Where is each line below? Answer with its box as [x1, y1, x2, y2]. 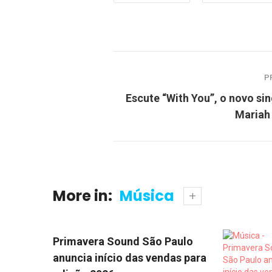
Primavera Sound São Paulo [53, 235, 193, 248]
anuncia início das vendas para [53, 251, 206, 265]
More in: [53, 185, 112, 206]
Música [120, 185, 174, 206]
